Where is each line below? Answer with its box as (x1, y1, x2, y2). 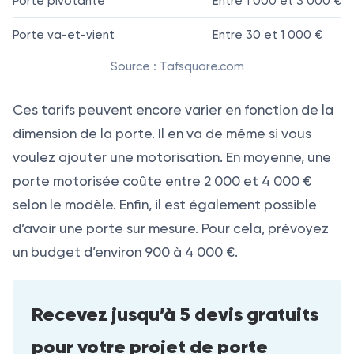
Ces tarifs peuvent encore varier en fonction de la (13, 101, 333, 118)
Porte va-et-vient (13, 27, 115, 42)
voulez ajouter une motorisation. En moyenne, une (13, 149, 331, 165)
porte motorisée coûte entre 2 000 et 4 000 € (13, 172, 311, 189)
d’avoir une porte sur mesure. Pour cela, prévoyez (13, 220, 329, 236)
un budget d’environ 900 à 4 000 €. (13, 243, 238, 260)
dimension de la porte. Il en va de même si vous (13, 125, 311, 141)
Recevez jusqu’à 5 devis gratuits (32, 302, 318, 326)
